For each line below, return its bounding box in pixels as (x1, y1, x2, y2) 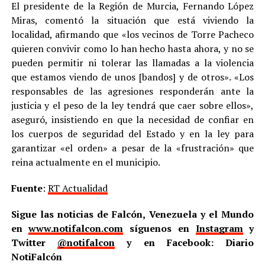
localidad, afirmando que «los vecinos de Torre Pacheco (11, 28, 254, 41)
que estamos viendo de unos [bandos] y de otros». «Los (11, 70, 254, 84)
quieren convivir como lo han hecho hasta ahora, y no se (11, 42, 254, 56)
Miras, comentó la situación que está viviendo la (11, 14, 254, 27)
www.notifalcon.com (28, 222, 124, 235)
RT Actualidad (47, 182, 108, 195)
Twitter (11, 236, 57, 250)
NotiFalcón (11, 250, 62, 264)
